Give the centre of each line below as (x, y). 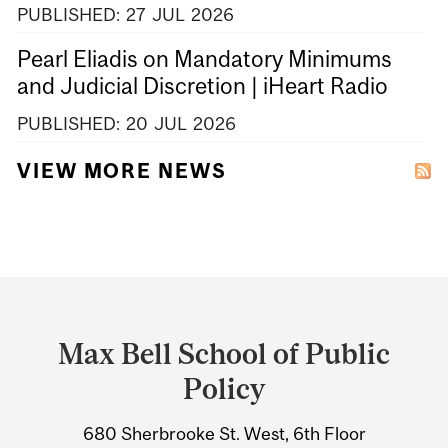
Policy (224, 388)
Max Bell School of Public (224, 353)
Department (106, 301)
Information (106, 418)
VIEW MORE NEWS (122, 171)
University (93, 379)
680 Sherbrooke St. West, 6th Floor (224, 434)
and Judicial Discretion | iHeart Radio (202, 86)
